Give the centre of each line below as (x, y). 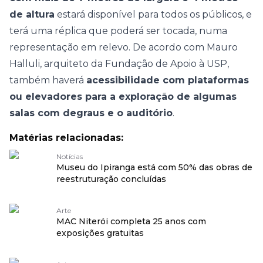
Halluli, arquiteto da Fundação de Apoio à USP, (119, 64)
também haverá (48, 80)
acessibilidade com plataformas (168, 80)
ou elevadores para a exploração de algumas (123, 97)
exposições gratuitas (100, 233)
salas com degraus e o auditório (91, 113)
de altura (32, 14)
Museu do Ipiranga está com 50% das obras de (154, 167)
